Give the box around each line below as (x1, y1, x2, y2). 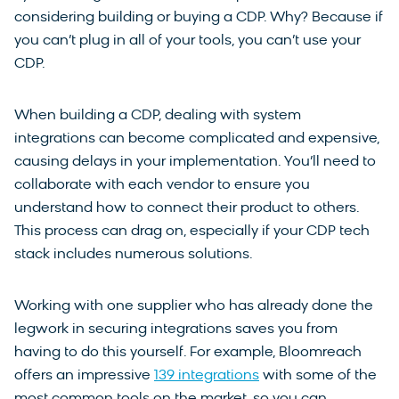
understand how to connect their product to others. (14, 201, 359, 216)
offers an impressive (14, 369, 154, 384)
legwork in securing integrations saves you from (14, 322, 338, 338)
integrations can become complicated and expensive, (14, 132, 379, 147)
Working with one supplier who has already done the (14, 299, 373, 314)
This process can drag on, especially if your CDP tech (14, 224, 370, 240)
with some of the (259, 369, 377, 384)
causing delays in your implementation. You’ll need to (14, 155, 376, 170)
